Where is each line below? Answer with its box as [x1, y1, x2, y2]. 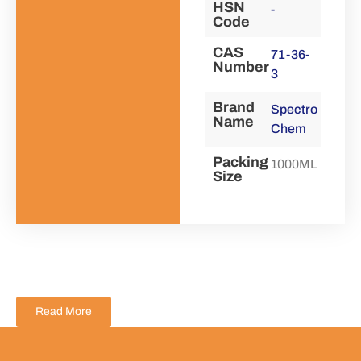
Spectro [271, 102, 317, 116]
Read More [35, 305, 92, 317]
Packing [213, 154, 268, 170]
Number [213, 59, 269, 75]
